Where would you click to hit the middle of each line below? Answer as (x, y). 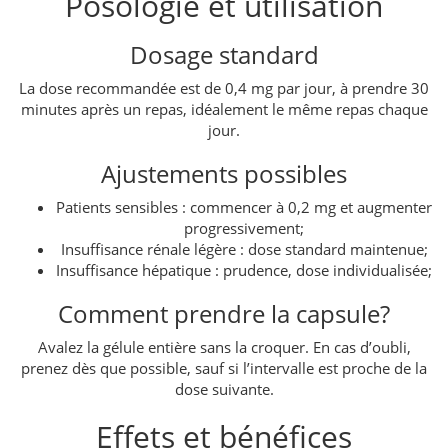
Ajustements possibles (224, 173)
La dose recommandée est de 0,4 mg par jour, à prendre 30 (224, 87)
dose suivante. (224, 388)
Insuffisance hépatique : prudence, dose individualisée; (244, 269)
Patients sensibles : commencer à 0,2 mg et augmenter (244, 206)
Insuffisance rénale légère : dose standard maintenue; (244, 248)
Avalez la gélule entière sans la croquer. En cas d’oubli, (224, 346)
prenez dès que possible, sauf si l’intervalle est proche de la (224, 367)
